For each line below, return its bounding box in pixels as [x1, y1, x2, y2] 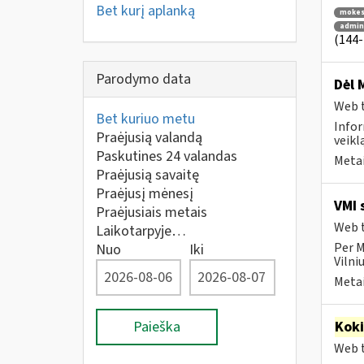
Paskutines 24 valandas [96, 146, 237, 167]
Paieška [133, 317, 180, 337]
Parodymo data [96, 69, 191, 89]
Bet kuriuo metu [96, 109, 195, 129]
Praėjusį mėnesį [96, 184, 193, 204]
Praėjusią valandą [96, 128, 202, 148]
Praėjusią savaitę [96, 165, 199, 185]
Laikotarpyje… [96, 221, 186, 241]
